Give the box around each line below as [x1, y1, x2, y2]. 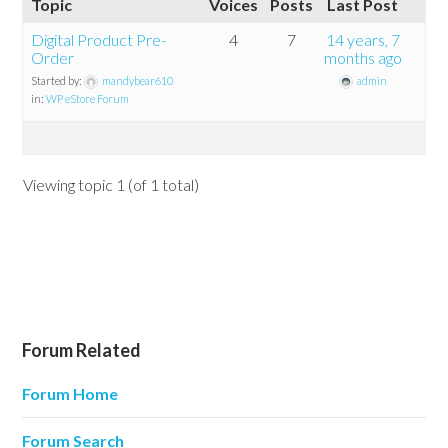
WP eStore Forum [46, 92, 130, 105]
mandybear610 [102, 74, 174, 87]
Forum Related [22, 339, 142, 361]
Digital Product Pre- [31, 30, 167, 49]
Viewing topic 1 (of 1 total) [23, 175, 200, 194]
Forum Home [22, 384, 119, 403]
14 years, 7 [325, 30, 400, 49]
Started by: [31, 74, 85, 87]
